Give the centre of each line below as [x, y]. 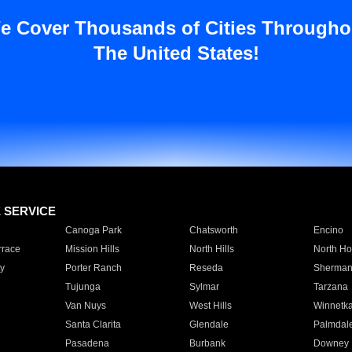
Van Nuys [85, 306]
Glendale [209, 324]
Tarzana [330, 287]
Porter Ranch [93, 268]
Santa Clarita [93, 324]
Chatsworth [213, 230]
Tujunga [82, 287]
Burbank [207, 343]
